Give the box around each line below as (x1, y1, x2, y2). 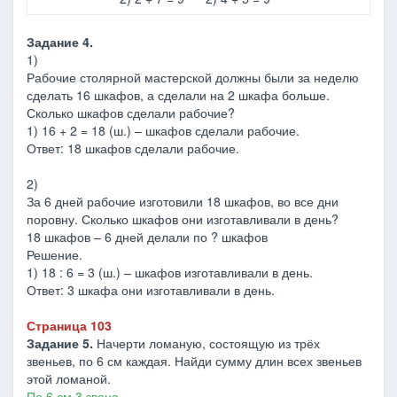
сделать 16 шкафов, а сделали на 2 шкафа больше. (27, 86, 330, 104)
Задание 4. (27, 33, 93, 51)
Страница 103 (27, 316, 112, 334)
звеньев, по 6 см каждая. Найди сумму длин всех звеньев (27, 352, 362, 370)
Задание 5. (27, 334, 93, 352)
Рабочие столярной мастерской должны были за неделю (27, 68, 359, 86)
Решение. (27, 245, 82, 263)
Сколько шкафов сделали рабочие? (27, 104, 235, 121)
